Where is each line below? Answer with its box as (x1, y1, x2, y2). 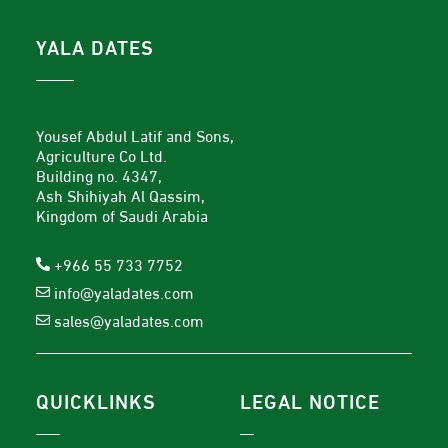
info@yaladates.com (53, 279, 194, 303)
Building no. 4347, (36, 162, 162, 186)
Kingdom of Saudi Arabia (36, 202, 208, 226)
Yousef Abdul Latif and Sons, (36, 122, 234, 146)
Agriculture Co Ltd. (36, 142, 167, 166)
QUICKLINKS (36, 384, 156, 414)
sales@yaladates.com (53, 307, 204, 331)
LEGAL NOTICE (240, 384, 380, 414)
